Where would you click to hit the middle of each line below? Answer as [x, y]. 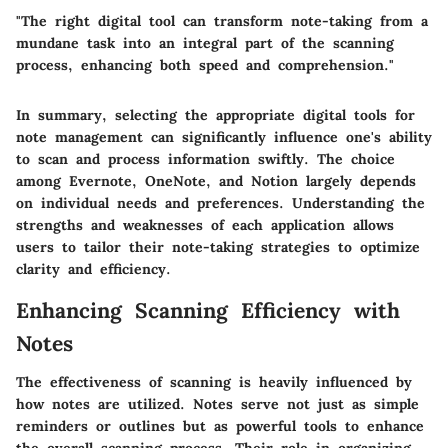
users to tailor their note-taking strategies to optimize [218, 247]
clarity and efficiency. [93, 269]
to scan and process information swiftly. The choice [205, 159]
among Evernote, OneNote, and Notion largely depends [216, 181]
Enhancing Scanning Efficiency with [208, 310]
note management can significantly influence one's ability [224, 137]
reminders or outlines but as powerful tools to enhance [220, 425]
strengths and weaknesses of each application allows [205, 225]
